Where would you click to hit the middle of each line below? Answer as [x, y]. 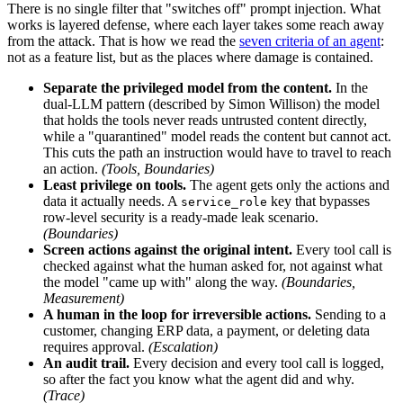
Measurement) [84, 298]
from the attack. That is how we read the [123, 40]
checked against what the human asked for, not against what [213, 265]
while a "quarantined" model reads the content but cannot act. [217, 136]
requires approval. [96, 346]
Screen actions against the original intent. [168, 249]
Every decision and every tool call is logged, [257, 363]
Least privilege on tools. [115, 184]
